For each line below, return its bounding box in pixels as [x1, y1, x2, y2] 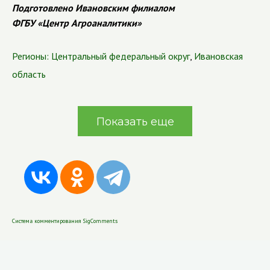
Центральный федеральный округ [51, 50, 190, 62]
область [12, 68, 46, 80]
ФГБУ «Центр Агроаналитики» [12, 17, 142, 29]
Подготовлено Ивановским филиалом [12, 2, 175, 14]
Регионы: [12, 50, 49, 62]
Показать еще [96, 115, 174, 128]
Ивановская [194, 50, 243, 62]
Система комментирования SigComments [12, 217, 118, 225]
